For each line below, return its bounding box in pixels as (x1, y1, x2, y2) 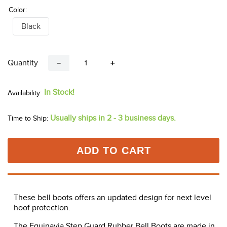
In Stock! (44, 88, 74, 97)
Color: (9, 6, 27, 14)
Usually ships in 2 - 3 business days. (50, 113, 176, 123)
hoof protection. (14, 203, 70, 213)
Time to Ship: (8, 115, 48, 123)
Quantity (8, 58, 38, 68)
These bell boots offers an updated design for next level (14, 193, 211, 203)
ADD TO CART (76, 145, 151, 157)
